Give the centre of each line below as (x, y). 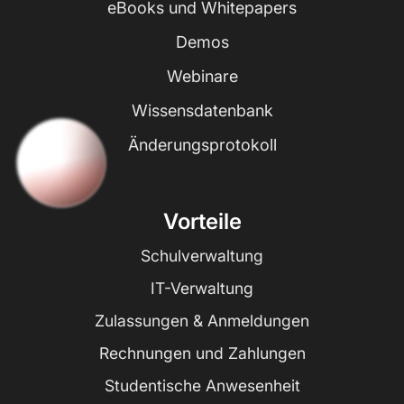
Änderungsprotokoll (202, 144)
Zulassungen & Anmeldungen (202, 320)
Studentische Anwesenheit (202, 385)
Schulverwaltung (202, 255)
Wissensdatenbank (202, 110)
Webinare (202, 76)
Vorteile (202, 221)
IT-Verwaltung (202, 288)
